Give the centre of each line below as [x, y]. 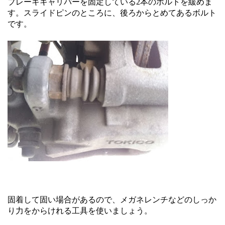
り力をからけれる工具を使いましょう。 [80, 211]
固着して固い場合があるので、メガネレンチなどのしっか [112, 200]
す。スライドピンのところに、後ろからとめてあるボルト [112, 13]
